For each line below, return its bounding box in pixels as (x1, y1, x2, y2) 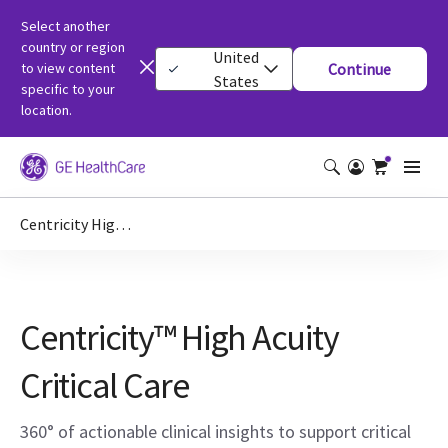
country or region (21, 38, 125, 56)
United (213, 46, 260, 67)
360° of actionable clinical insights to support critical (20, 420, 411, 443)
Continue (328, 59, 392, 79)
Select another (21, 17, 110, 35)
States (213, 70, 259, 91)
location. (21, 101, 72, 119)
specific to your (21, 80, 115, 98)
